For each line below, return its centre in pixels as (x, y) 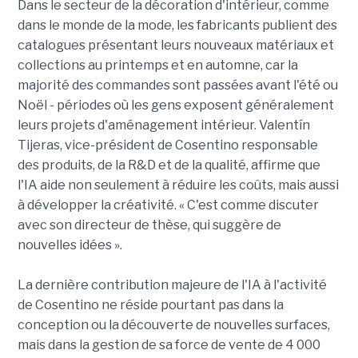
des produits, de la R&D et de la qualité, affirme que (169, 165)
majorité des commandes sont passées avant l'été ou (177, 85)
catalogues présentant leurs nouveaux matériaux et (175, 45)
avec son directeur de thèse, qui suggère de (149, 225)
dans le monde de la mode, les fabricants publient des (177, 25)
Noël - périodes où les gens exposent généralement (175, 105)
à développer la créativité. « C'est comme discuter (168, 205)
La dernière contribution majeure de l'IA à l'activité (172, 284)
